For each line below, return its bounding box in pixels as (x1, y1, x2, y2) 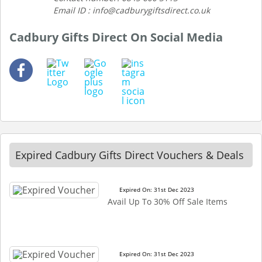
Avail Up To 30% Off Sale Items (108, 195, 227, 207)
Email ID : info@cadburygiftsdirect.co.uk (53, 4, 210, 16)
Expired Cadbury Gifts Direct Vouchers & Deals (15, 147, 244, 162)
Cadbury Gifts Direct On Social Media (9, 29, 223, 45)
